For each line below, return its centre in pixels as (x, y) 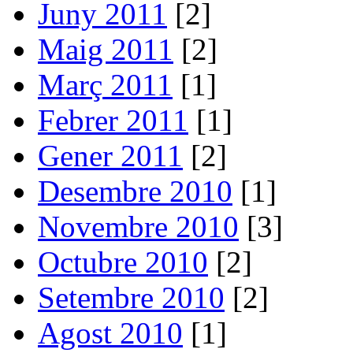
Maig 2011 (106, 49)
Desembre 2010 (135, 191)
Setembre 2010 (131, 297)
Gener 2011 (110, 155)
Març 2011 (105, 84)
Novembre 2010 (138, 226)
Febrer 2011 (113, 120)
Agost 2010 (110, 333)
